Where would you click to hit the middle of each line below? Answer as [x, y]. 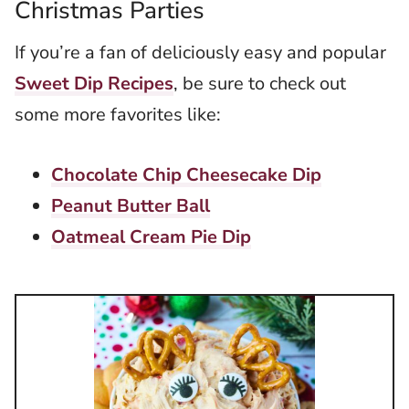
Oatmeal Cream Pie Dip [151, 237]
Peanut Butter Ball [131, 206]
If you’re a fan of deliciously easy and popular [200, 53]
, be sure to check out [260, 84]
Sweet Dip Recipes [94, 84]
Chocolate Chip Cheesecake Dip [186, 175]
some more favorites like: [118, 115]
